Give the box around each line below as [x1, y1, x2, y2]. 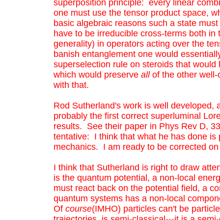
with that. [54, 80, 94, 90]
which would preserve [54, 69, 141, 80]
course [65, 203, 92, 214]
